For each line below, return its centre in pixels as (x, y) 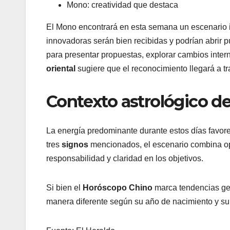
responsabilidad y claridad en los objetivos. (125, 158)
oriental (61, 69)
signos (76, 144)
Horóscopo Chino (118, 187)
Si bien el (64, 187)
